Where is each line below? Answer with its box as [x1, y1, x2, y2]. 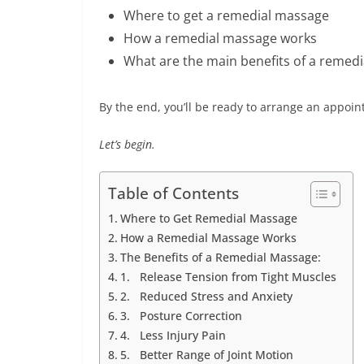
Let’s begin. [99, 136, 155, 152]
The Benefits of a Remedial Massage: [119, 249, 321, 265]
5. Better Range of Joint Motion [119, 346, 293, 362]
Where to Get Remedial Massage [119, 210, 297, 226]
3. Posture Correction [119, 307, 242, 323]
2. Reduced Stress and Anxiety [119, 288, 292, 304]
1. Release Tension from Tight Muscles [119, 268, 336, 284]
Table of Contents [108, 182, 239, 205]
